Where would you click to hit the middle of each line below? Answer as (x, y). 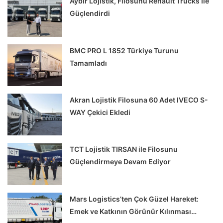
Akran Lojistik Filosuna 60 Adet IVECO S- (139, 100)
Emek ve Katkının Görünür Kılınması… (133, 211)
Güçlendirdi (90, 13)
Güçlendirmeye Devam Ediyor (120, 162)
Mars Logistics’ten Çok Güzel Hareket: (134, 199)
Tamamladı (89, 63)
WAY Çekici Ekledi (100, 112)
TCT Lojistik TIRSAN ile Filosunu (124, 149)
